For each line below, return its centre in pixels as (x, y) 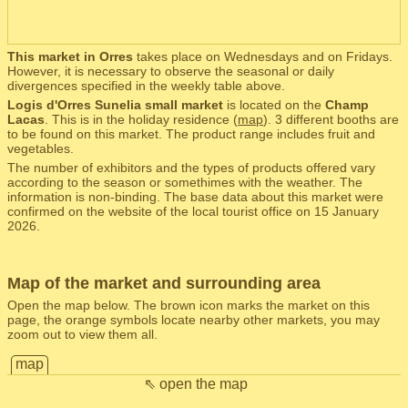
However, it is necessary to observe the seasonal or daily (171, 71)
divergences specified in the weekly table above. (146, 86)
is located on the (274, 105)
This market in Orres (70, 56)
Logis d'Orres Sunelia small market (115, 105)
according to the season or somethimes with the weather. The (185, 182)
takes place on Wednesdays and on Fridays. (263, 56)
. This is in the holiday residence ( (141, 119)
